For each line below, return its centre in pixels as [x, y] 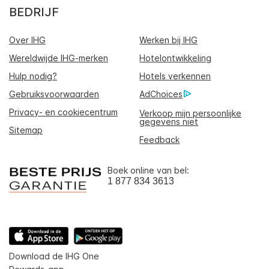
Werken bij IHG [169, 40]
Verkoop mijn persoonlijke [191, 113]
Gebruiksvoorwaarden [54, 94]
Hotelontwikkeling [176, 58]
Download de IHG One [54, 256]
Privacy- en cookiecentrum [63, 112]
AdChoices [161, 94]
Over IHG [27, 40]
